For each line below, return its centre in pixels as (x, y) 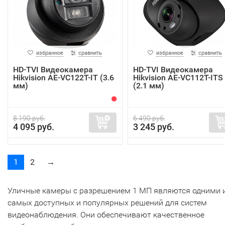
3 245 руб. (153, 127)
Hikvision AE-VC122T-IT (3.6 (64, 77)
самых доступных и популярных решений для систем (107, 202)
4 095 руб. (34, 127)
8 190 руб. (29, 118)
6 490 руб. (149, 118)
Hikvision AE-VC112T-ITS (178, 77)
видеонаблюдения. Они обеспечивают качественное (106, 214)
